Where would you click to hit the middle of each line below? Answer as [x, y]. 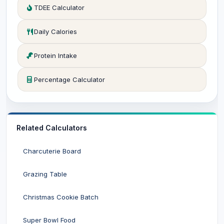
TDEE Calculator [59, 7]
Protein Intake [55, 55]
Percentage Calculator [69, 79]
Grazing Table [45, 174]
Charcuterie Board [52, 151]
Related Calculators [52, 128]
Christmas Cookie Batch [61, 197]
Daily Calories [55, 31]
